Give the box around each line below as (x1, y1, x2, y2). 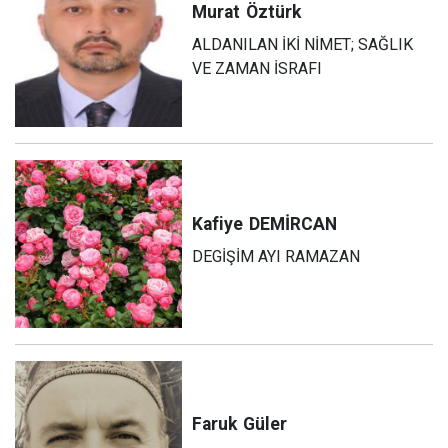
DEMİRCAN (249, 214, 338, 235)
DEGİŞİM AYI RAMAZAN (192, 247, 361, 267)
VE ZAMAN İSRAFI (192, 58, 323, 78)
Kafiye (192, 214, 244, 235)
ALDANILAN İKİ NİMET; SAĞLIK (192, 34, 414, 54)
